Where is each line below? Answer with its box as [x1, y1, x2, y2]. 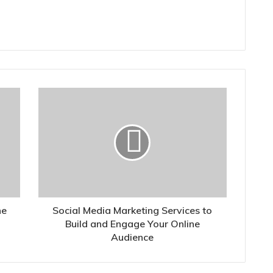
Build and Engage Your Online [65, 217, 200, 230]
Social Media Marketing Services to [52, 204, 213, 216]
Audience [111, 230, 154, 243]
